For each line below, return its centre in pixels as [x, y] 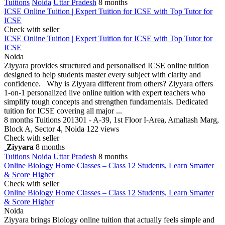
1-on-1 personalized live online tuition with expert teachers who [105, 92]
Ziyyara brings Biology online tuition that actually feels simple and [109, 219]
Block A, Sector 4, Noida [44, 129]
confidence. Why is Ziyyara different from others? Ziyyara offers [108, 83]
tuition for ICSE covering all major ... [63, 110]
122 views [103, 129]
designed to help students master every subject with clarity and [102, 74]
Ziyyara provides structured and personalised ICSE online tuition [106, 65]
